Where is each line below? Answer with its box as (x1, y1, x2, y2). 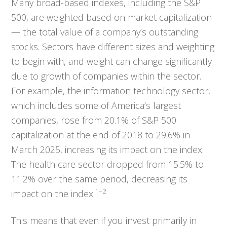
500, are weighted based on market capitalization (11, 11, 212, 23)
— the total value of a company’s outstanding (11, 26, 199, 38)
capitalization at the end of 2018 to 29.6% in (11, 129, 191, 141)
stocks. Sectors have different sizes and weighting (11, 41, 215, 53)
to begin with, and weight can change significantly (11, 55, 212, 67)
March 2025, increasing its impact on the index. (11, 143, 204, 156)
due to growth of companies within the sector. (11, 70, 202, 82)
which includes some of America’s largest (11, 99, 181, 111)
